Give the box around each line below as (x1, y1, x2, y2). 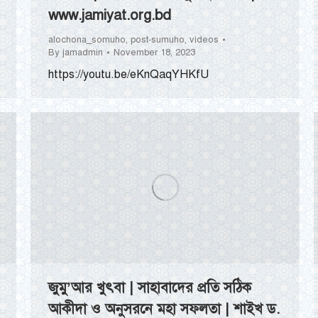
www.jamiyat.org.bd (48, 6, 171, 25)
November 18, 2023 (114, 47, 195, 59)
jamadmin (62, 47, 103, 59)
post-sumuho (131, 34, 185, 46)
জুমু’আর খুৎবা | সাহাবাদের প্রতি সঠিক (48, 279, 251, 297)
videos (190, 34, 219, 46)
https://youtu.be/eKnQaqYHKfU (48, 67, 209, 82)
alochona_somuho (48, 34, 126, 46)
